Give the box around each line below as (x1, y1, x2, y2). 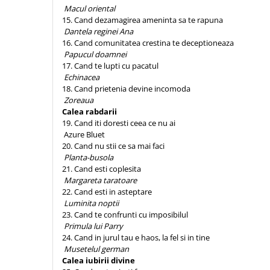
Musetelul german (64, 243, 129, 254)
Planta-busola (64, 152, 113, 163)
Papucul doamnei (64, 49, 127, 60)
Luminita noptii (62, 198, 119, 209)
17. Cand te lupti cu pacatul (62, 60, 159, 71)
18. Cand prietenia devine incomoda (62, 83, 190, 94)
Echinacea (64, 72, 99, 83)
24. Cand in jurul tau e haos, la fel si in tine (62, 232, 210, 243)
